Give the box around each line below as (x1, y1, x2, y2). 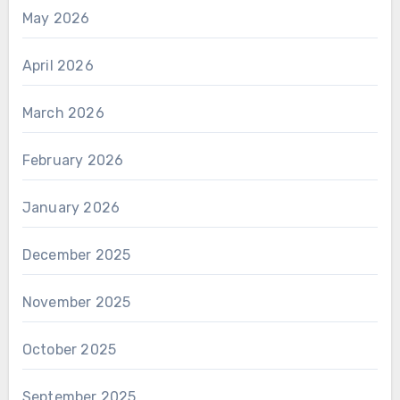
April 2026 (21, 57, 94, 74)
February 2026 (21, 152, 124, 169)
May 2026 (21, 10, 90, 27)
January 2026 (21, 199, 121, 216)
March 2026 (21, 104, 104, 121)
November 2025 (21, 294, 131, 311)
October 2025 (21, 341, 117, 358)
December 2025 (21, 246, 131, 263)
